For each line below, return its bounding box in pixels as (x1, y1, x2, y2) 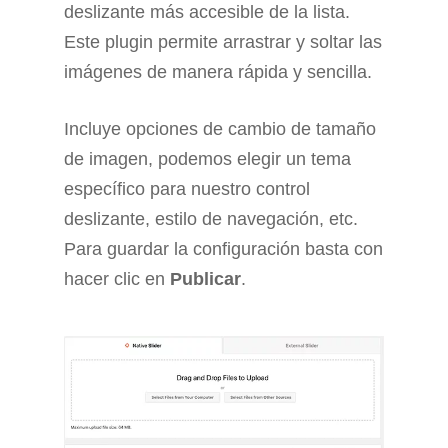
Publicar (170, 269, 241, 290)
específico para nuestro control (64, 179, 310, 200)
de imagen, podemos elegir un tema (64, 149, 351, 170)
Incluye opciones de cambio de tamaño (64, 119, 376, 140)
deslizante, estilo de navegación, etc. (64, 209, 358, 230)
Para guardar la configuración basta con (64, 239, 383, 260)
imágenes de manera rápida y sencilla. (64, 62, 372, 83)
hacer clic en (64, 269, 170, 290)
